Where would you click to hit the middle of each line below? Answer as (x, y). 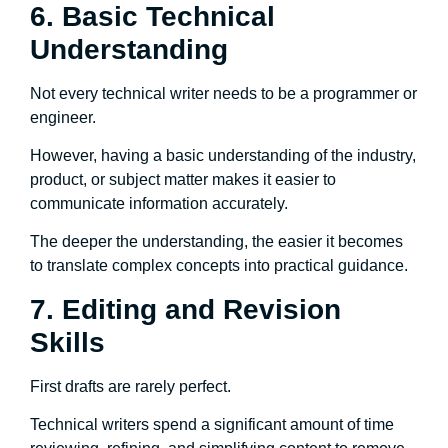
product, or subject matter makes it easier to (183, 179)
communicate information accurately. (161, 203)
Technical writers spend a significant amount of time (212, 425)
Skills (67, 342)
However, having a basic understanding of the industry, (223, 155)
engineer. (63, 117)
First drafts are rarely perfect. (130, 386)
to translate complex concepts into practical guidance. (219, 266)
